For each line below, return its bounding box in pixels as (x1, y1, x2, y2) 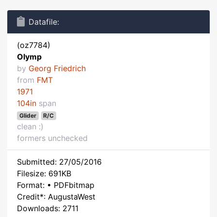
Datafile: (29, 17, 59, 27)
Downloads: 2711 (17, 203, 78, 213)
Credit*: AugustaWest (17, 192, 95, 201)
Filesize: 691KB (17, 169, 71, 178)
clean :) (17, 122, 44, 131)
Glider (19, 112, 36, 119)
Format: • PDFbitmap (17, 180, 94, 190)
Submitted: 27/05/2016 (17, 157, 102, 167)
